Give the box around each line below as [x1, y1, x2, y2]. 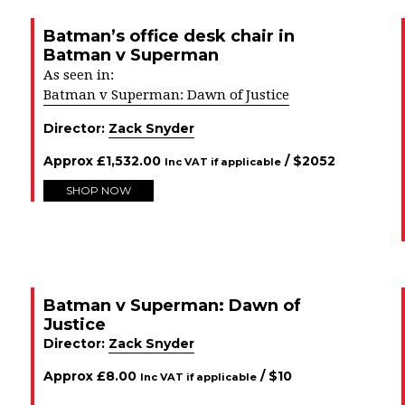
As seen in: [43, 67, 114, 83]
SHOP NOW [66, 184, 131, 197]
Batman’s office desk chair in [43, 26, 295, 46]
